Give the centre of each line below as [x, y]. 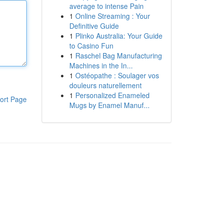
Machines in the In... [101, 65]
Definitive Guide [94, 26]
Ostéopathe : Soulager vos [117, 75]
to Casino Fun [91, 46]
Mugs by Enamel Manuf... [109, 105]
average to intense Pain [106, 6]
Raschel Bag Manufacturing [118, 55]
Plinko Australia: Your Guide [119, 36]
